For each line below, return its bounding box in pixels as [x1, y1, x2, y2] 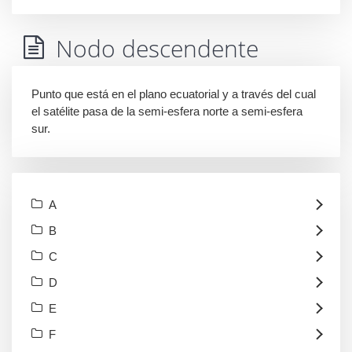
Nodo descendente [56, 32, 258, 65]
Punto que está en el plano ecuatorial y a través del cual [31, 87, 316, 101]
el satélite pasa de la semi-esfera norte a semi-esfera [31, 104, 302, 119]
